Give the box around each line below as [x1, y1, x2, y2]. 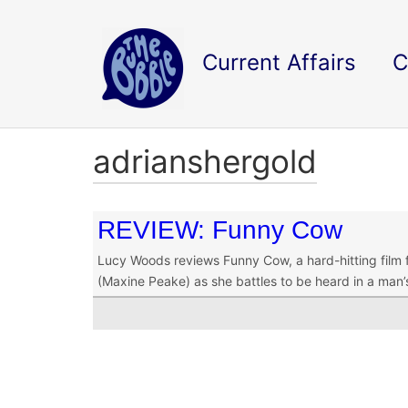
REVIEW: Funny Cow [97, 216, 342, 244]
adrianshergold [93, 142, 317, 180]
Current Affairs [202, 49, 356, 76]
